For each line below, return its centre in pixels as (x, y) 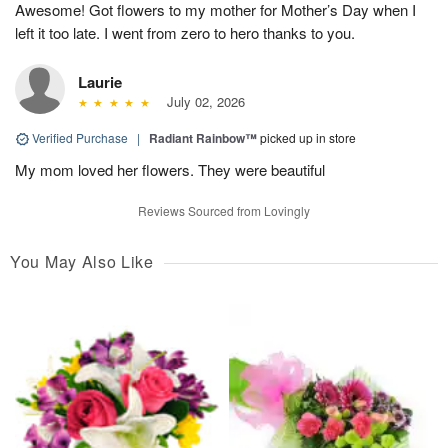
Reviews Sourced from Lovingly (224, 210)
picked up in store (308, 137)
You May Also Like (82, 261)
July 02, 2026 (201, 101)
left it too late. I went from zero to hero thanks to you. (185, 32)
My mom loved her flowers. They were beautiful (170, 169)
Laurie (100, 81)
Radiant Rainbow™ (203, 137)
